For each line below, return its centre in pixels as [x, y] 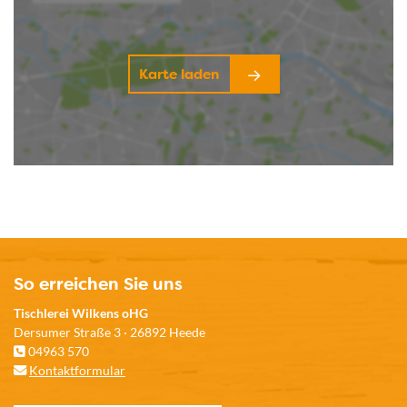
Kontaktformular [77, 370]
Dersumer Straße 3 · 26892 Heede [109, 332]
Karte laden [179, 74]
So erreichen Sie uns [98, 284]
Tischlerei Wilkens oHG [81, 313]
